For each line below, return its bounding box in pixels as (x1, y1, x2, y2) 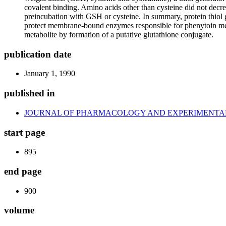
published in (4, 88, 55, 99)
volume (4, 205, 34, 216)
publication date (4, 48, 71, 60)
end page (4, 166, 41, 177)
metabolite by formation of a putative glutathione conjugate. (24, 30, 213, 39)
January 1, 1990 (24, 69, 75, 78)
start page (4, 127, 45, 138)
